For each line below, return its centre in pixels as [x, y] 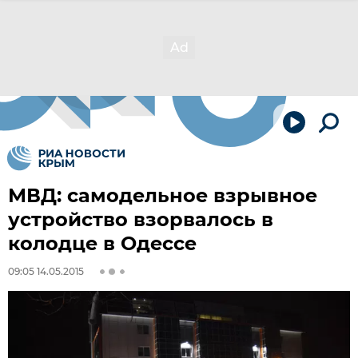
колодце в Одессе [102, 243]
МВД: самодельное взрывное [163, 195]
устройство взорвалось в [141, 219]
